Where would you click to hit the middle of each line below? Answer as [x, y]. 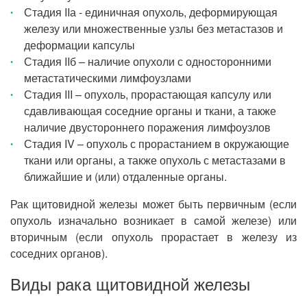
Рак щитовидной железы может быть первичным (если [153, 204]
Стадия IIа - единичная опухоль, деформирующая [151, 12]
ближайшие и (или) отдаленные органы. [125, 176]
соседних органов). [59, 253]
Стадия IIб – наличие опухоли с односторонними [148, 61]
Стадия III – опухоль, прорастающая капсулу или [148, 94]
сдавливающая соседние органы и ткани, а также [150, 111]
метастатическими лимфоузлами [108, 78]
